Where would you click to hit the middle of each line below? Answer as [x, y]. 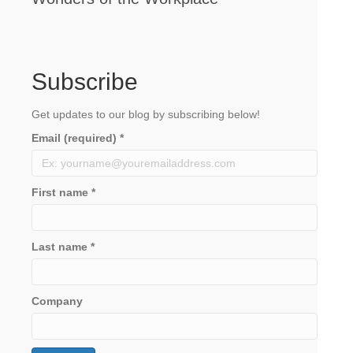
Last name [61, 246]
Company [57, 301]
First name [61, 192]
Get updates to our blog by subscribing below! [146, 114]
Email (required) [76, 137]
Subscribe [85, 81]
